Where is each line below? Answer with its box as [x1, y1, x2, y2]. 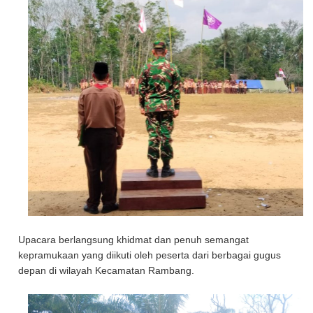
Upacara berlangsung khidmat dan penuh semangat [18, 234, 249, 245]
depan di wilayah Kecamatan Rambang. [18, 265, 198, 276]
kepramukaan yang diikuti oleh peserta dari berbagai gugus [18, 249, 282, 261]
